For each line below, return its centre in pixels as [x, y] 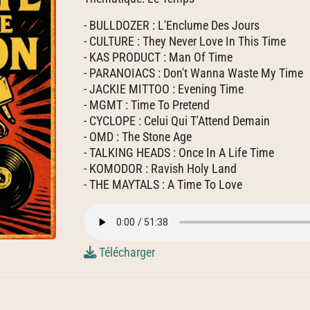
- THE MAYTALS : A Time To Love [163, 184]
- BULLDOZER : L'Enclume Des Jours [172, 25]
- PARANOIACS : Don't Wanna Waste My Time [193, 73]
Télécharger [126, 252]
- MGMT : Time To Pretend [147, 105]
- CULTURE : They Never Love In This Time [185, 41]
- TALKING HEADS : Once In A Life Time [179, 153]
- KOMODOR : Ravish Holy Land [160, 168]
